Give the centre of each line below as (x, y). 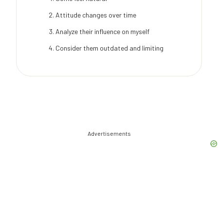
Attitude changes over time (96, 15)
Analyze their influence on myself (102, 32)
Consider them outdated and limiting (109, 48)
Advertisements (109, 134)
